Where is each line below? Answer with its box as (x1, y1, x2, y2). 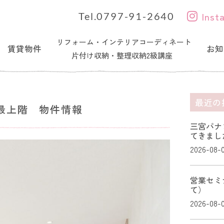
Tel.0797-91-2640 (78, 10, 174, 22)
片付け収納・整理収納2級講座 (56, 50, 172, 60)
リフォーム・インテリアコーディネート (56, 36, 191, 47)
